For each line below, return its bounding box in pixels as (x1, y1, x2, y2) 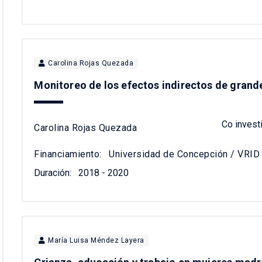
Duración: (34, 167, 72, 179)
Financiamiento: (34, 149, 102, 160)
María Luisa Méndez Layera (48, 236, 144, 245)
